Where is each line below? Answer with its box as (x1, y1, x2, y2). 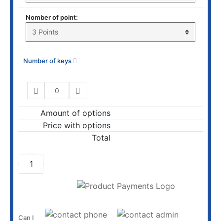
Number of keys (23, 57, 73, 65)
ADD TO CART (98, 158, 153, 168)
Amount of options (40, 108, 110, 118)
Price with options (43, 120, 110, 130)
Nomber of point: (26, 13, 78, 21)
